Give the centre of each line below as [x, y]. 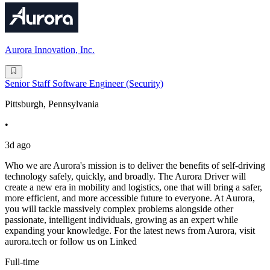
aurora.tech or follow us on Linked [71, 242]
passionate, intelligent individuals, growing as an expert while [121, 220]
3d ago [18, 145]
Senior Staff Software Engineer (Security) [84, 84]
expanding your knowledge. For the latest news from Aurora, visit [130, 231]
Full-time [22, 262]
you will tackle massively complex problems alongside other [119, 209]
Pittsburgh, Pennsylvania [52, 104]
